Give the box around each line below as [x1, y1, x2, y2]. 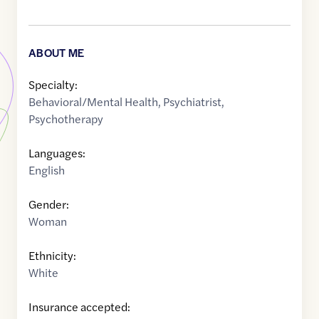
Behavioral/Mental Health [28, 93, 158, 110]
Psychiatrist [163, 93, 221, 110]
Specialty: [28, 76, 78, 93]
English [28, 162, 65, 179]
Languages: [28, 145, 85, 162]
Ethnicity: [28, 247, 76, 264]
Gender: [28, 196, 69, 213]
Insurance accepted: [28, 298, 130, 315]
